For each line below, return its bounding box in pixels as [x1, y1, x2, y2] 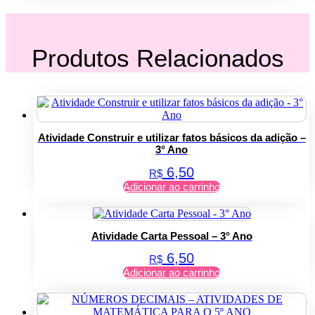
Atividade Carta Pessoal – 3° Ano [91, 230, 252, 243]
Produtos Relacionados [31, 44, 284, 72]
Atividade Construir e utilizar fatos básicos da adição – [37, 131, 306, 144]
